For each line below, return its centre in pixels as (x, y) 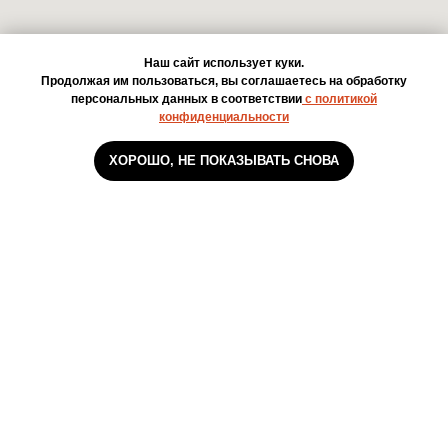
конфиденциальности (224, 117)
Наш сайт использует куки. (224, 63)
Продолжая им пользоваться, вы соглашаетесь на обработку (224, 81)
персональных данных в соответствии (186, 99)
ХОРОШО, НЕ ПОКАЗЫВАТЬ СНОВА (224, 161)
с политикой (339, 99)
